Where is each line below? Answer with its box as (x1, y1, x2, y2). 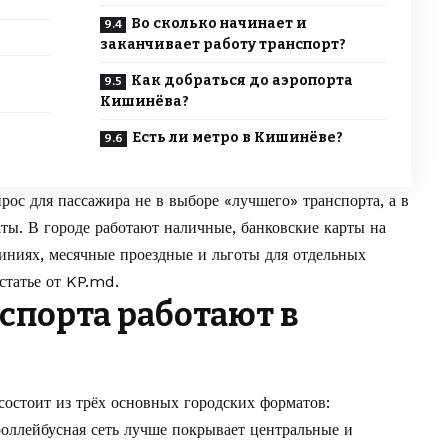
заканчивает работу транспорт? (99, 36, 346, 54)
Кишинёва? (99, 93, 189, 111)
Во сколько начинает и (130, 15, 307, 33)
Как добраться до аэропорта (130, 72, 353, 90)
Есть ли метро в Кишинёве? (131, 129, 343, 147)
